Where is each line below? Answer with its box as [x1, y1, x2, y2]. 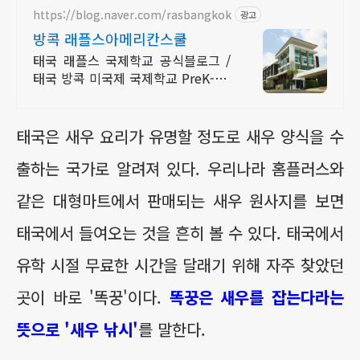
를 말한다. [138, 317, 206, 341]
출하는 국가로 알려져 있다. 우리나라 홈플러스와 [16, 157, 344, 180]
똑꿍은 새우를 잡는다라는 [169, 285, 345, 309]
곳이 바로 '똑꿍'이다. [16, 285, 170, 309]
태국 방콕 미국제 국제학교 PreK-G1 [33, 68, 231, 88]
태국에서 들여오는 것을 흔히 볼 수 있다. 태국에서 [16, 221, 344, 244]
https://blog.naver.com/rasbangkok [33, 6, 231, 22]
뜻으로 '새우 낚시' [16, 317, 138, 341]
